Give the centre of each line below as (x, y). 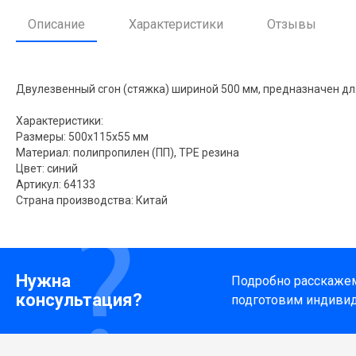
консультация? (79, 300)
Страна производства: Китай (92, 200)
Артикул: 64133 (56, 184)
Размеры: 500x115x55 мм (82, 136)
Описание (56, 24)
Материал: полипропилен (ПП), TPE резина (128, 152)
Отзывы (292, 24)
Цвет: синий (47, 168)
